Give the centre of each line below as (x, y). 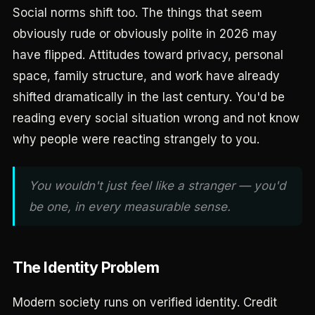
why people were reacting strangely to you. (136, 139)
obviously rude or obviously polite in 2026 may (145, 34)
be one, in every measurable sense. (130, 207)
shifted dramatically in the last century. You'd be (149, 97)
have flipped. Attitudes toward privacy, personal (148, 55)
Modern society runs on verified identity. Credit (145, 302)
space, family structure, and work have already (146, 76)
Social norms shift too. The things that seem (137, 13)
